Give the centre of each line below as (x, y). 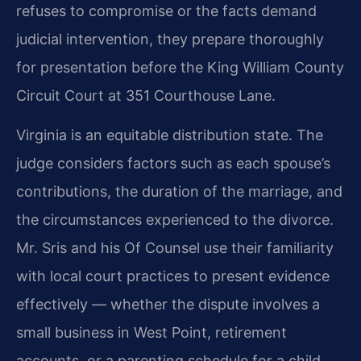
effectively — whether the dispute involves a (168, 305)
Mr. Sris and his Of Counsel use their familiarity (175, 248)
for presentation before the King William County (180, 67)
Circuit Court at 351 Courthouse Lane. (146, 95)
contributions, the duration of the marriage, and (179, 192)
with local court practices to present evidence (173, 276)
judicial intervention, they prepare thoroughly (170, 39)
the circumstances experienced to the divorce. (175, 220)
